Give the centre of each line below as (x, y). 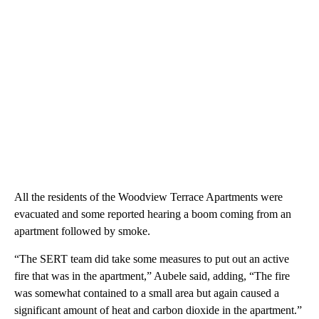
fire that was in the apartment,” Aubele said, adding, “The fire (152, 276)
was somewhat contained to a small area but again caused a (147, 293)
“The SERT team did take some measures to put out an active (152, 258)
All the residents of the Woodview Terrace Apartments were (148, 197)
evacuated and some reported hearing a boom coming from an (153, 214)
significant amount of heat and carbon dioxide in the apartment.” (158, 310)
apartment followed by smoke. (82, 231)
